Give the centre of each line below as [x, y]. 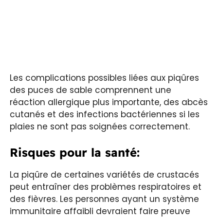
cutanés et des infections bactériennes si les [105, 115]
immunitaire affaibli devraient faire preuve [100, 211]
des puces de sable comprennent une [91, 90]
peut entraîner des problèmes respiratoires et [106, 187]
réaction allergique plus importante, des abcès [109, 102]
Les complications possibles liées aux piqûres [104, 78]
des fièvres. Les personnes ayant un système [104, 199]
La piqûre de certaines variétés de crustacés [104, 174]
